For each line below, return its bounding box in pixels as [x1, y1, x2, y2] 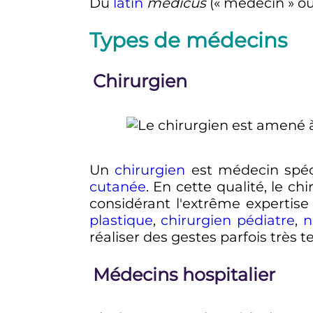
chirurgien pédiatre [161, 212, 296, 229]
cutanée [89, 178, 146, 196]
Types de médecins [89, 27, 287, 52]
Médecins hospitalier [92, 263, 275, 285]
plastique [89, 212, 153, 229]
